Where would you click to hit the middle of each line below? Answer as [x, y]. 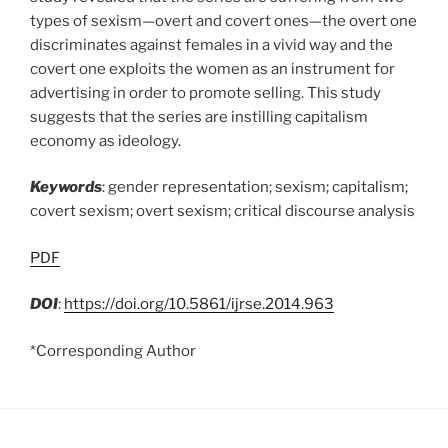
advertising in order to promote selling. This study [205, 92]
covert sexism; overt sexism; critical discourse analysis [222, 211]
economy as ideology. [105, 140]
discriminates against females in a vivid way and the [211, 44]
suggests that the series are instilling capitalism [199, 116]
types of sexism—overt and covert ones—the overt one [223, 20]
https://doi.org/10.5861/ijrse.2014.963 [199, 304]
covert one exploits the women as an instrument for [212, 68]
